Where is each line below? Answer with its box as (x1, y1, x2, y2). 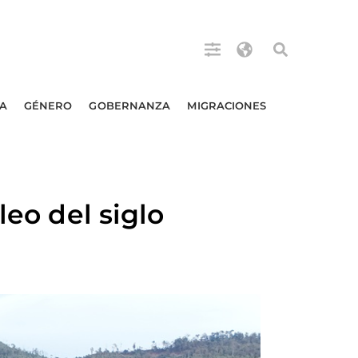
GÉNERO (23, 99, 73, 112)
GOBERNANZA (89, 99, 171, 112)
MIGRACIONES (187, 99, 267, 112)
